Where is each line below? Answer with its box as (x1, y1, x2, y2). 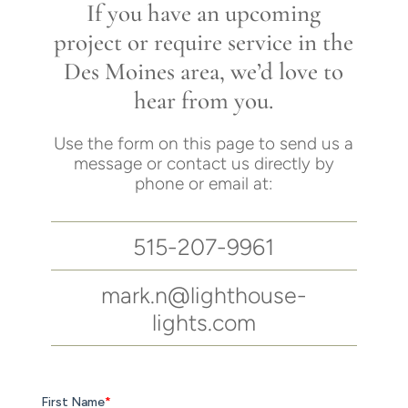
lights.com (151, 309, 256, 337)
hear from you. (134, 86, 274, 117)
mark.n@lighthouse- (100, 281, 307, 310)
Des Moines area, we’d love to (64, 56, 344, 87)
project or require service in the (54, 27, 354, 58)
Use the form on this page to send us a (54, 133, 354, 155)
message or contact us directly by (73, 153, 334, 175)
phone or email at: (135, 173, 273, 195)
